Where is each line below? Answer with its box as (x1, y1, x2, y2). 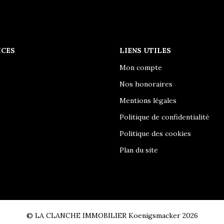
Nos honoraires (119, 79, 172, 88)
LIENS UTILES (119, 46, 171, 55)
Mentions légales (119, 96, 176, 105)
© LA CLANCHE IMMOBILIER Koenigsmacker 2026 (26, 211, 198, 220)
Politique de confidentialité (119, 112, 209, 121)
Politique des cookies (119, 129, 191, 138)
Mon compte (119, 63, 162, 72)
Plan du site (119, 145, 158, 154)
